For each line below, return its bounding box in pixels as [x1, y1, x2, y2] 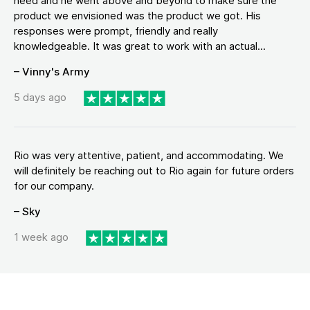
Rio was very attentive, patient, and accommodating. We [14, 148, 284, 162]
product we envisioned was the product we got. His [14, 8, 261, 22]
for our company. [14, 179, 94, 192]
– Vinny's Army [14, 64, 90, 78]
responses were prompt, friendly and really [14, 24, 218, 37]
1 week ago [14, 230, 69, 244]
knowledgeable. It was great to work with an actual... [14, 39, 266, 53]
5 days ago [14, 91, 66, 104]
